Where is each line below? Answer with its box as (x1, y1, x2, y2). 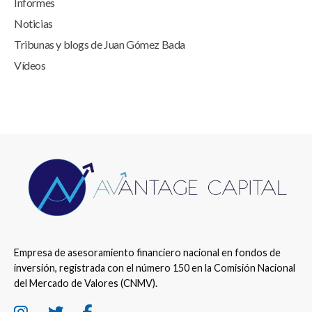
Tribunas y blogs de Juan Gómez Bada (14, 37, 185, 51)
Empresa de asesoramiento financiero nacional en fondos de (14, 247, 281, 259)
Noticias (14, 16, 53, 30)
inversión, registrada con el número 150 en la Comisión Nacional (14, 262, 295, 274)
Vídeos (14, 58, 46, 72)
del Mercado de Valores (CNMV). (14, 277, 157, 290)
